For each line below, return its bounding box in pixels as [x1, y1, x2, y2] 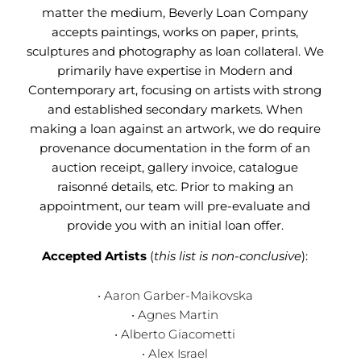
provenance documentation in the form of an [39, 139, 311, 156]
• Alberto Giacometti [114, 326, 236, 342]
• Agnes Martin [131, 306, 219, 322]
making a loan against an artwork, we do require [29, 120, 321, 136]
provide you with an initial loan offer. [66, 217, 284, 233]
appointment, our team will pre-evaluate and [39, 197, 311, 214]
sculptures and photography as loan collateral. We [26, 43, 324, 59]
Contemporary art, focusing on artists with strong [28, 81, 322, 98]
